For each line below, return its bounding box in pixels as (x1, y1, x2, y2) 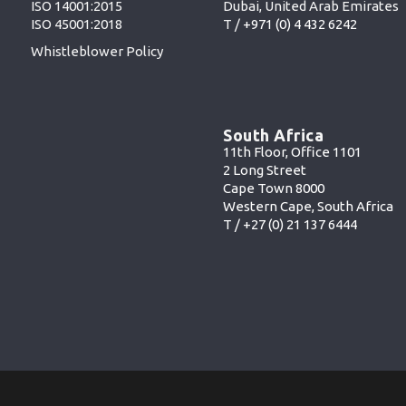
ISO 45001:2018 (30, 16, 122, 33)
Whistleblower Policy (30, 43, 163, 60)
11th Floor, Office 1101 (223, 143, 362, 159)
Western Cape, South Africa (223, 198, 394, 214)
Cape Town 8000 (223, 179, 325, 196)
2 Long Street (223, 161, 307, 178)
